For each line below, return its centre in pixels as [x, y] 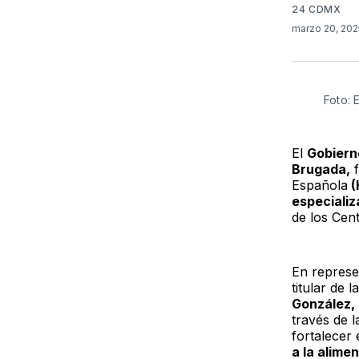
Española [319, 185]
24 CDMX [316, 9]
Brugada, [321, 169]
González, [323, 303]
